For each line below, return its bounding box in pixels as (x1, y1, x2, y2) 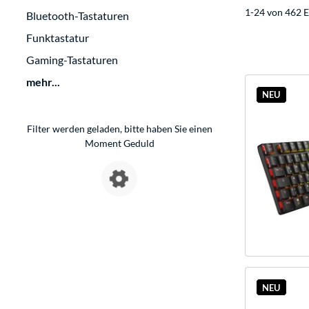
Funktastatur (26, 31, 89, 45)
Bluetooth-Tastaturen (26, 9, 129, 23)
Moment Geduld (84, 137, 154, 150)
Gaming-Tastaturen (26, 53, 118, 67)
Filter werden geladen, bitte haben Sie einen (26, 123, 212, 135)
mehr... (26, 75, 60, 89)
